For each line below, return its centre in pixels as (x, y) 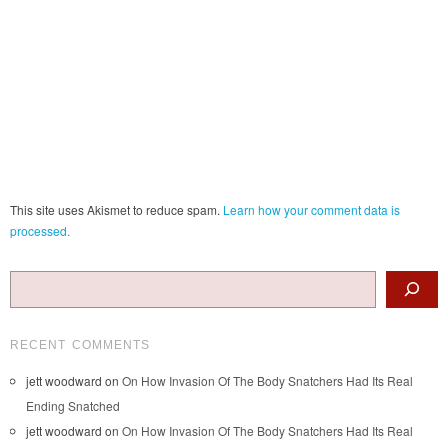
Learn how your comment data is (311, 209)
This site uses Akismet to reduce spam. (116, 209)
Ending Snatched (73, 405)
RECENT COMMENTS (80, 344)
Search (28, 278)
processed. (40, 230)
